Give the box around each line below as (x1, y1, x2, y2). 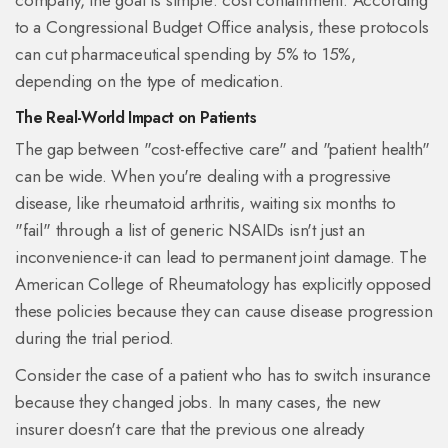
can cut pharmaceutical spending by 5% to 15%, (15, 42, 356, 67)
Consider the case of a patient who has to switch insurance (15, 363, 431, 388)
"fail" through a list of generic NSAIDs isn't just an (15, 218, 365, 243)
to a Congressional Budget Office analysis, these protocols (15, 15, 429, 40)
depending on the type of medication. (15, 69, 284, 94)
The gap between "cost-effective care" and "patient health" (15, 137, 430, 162)
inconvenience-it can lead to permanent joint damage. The (15, 245, 427, 270)
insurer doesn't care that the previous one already (15, 417, 364, 442)
